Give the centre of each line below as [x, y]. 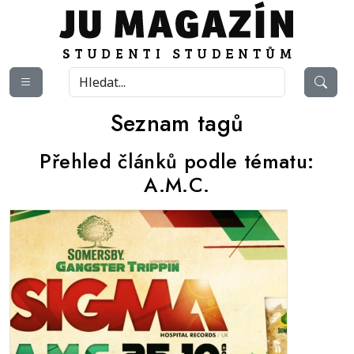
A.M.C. [177, 185]
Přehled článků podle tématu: [177, 161]
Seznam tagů [177, 123]
